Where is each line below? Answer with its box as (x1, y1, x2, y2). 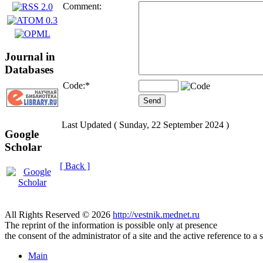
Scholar (5, 141, 42, 154)
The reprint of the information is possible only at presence (5, 220, 217, 230)
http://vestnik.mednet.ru (113, 210, 200, 220)
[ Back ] (60, 161, 90, 171)
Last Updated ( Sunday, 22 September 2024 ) (62, 120, 229, 130)
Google (5, 128, 39, 141)
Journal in (5, 50, 55, 63)
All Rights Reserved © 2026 (5, 210, 113, 220)
